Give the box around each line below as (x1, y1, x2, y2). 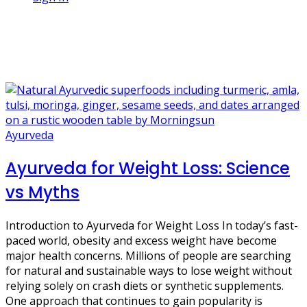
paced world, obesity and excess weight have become (5, 232, 277, 248)
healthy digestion (5, 45, 153, 68)
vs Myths (5, 180, 79, 204)
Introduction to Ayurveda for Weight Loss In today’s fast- (5, 217, 298, 233)
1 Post (5, 16, 38, 31)
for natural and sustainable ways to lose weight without (5, 262, 292, 278)
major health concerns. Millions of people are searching (5, 247, 291, 263)
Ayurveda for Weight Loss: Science (5, 156, 290, 180)
